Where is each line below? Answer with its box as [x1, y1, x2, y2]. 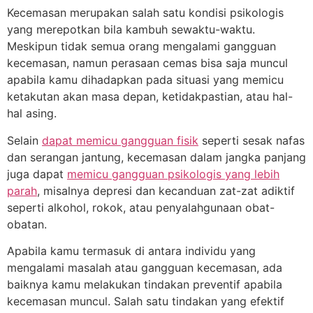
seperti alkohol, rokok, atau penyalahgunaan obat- [7, 200, 275, 214]
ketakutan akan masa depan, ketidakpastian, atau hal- [7, 89, 293, 104]
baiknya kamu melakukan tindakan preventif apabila [7, 277, 282, 292]
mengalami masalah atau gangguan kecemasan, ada [7, 261, 282, 275]
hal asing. [7, 106, 57, 121]
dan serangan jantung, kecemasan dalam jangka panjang [7, 150, 306, 164]
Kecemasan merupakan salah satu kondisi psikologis [7, 6, 284, 20]
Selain [7, 133, 42, 147]
